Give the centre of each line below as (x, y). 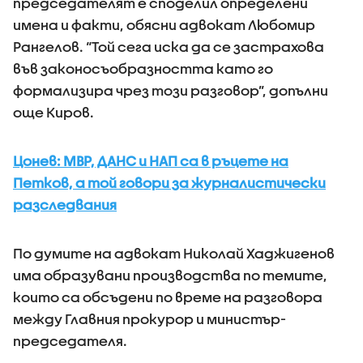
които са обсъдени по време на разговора (168, 297)
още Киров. (55, 112)
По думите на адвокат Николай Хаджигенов (174, 253)
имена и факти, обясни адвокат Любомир (164, 25)
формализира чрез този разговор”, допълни (171, 90)
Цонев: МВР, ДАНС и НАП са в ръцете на (151, 161)
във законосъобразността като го (143, 68)
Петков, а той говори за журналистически (169, 183)
